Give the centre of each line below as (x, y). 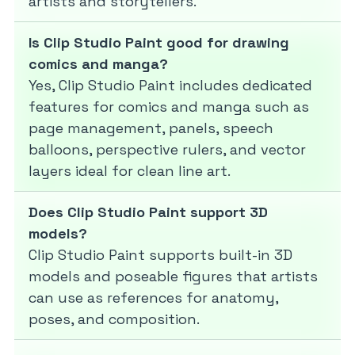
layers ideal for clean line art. (130, 171)
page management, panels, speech (151, 128)
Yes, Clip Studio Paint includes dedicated (170, 86)
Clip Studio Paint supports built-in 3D (160, 255)
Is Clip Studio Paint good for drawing (159, 43)
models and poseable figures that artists (173, 277)
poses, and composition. (114, 319)
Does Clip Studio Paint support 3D (148, 212)
